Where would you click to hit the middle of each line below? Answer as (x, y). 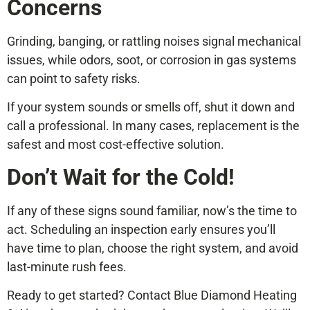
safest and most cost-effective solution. (116, 145)
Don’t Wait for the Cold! (121, 177)
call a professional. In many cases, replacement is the (153, 126)
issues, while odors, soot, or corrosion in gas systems (152, 60)
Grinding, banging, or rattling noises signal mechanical (154, 41)
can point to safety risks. (74, 78)
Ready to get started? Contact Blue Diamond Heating (152, 295)
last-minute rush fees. (67, 266)
